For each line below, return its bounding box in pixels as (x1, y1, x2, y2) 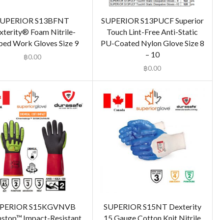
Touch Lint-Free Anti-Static (107, 27, 198, 37)
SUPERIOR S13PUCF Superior (101, 16, 204, 26)
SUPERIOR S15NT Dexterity (103, 202, 201, 212)
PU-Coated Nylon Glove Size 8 (100, 38, 204, 48)
